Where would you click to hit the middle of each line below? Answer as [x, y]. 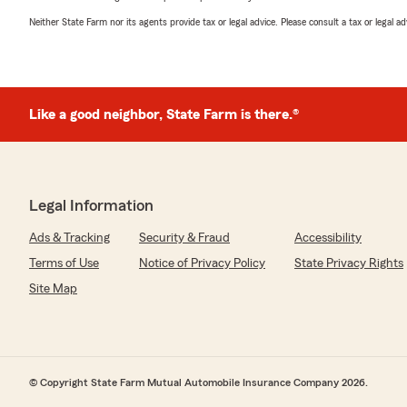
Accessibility [328, 238]
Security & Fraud [184, 238]
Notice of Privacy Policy [202, 263]
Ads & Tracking [69, 238]
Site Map [53, 289]
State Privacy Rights [349, 263]
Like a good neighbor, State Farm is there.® [164, 114]
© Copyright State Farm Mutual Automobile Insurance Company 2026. [199, 382]
